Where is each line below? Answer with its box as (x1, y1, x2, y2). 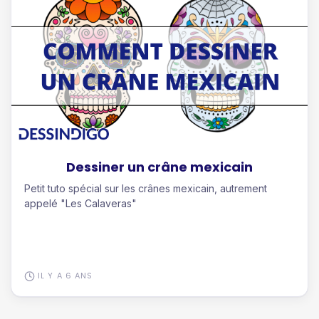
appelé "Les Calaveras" (24, 197, 137, 210)
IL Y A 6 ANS (35, 270, 93, 282)
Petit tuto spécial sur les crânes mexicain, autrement (24, 182, 267, 195)
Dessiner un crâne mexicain (66, 158, 253, 177)
